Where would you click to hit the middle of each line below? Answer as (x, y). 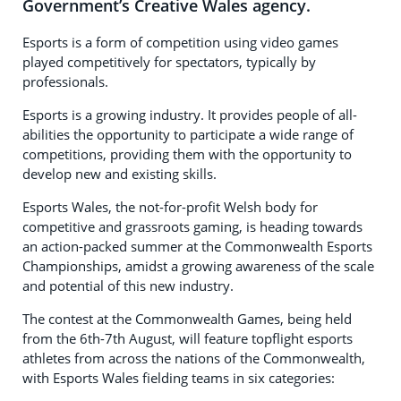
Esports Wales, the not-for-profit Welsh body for (170, 206)
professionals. (65, 81)
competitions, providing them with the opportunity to (187, 154)
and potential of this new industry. (128, 285)
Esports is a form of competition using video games (180, 42)
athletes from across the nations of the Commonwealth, (194, 358)
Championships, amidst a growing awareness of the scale (198, 265)
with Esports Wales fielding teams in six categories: (179, 377)
